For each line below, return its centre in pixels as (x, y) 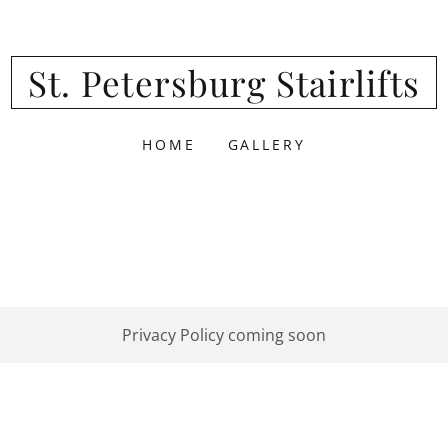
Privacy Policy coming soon (223, 335)
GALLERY (267, 144)
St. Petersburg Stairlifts (224, 82)
